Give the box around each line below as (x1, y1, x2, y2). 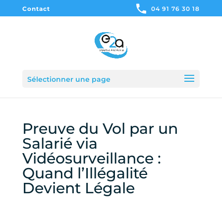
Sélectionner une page (27, 75, 111, 84)
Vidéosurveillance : (22, 149, 161, 167)
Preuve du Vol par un (22, 119, 178, 138)
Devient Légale (22, 179, 135, 197)
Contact (22, 5, 50, 12)
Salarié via (22, 134, 98, 153)
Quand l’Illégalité (22, 164, 148, 182)
